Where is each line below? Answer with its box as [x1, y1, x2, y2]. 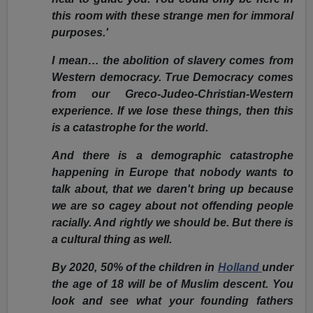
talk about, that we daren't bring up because [52, 183, 293, 196]
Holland [217, 261, 262, 274]
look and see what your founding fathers [52, 295, 293, 307]
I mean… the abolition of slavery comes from [52, 54, 293, 67]
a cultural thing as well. [52, 233, 173, 246]
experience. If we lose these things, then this [52, 105, 293, 117]
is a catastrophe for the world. [52, 122, 209, 134]
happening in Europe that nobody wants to [52, 166, 293, 179]
